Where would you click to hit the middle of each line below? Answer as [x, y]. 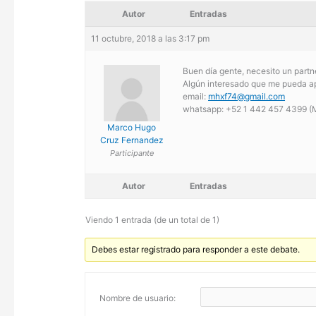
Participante [132, 153]
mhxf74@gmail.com [247, 97]
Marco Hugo [132, 128]
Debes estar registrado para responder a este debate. [196, 250]
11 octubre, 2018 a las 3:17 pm [151, 39]
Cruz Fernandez [132, 140]
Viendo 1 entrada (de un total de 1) [153, 220]
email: [196, 97]
